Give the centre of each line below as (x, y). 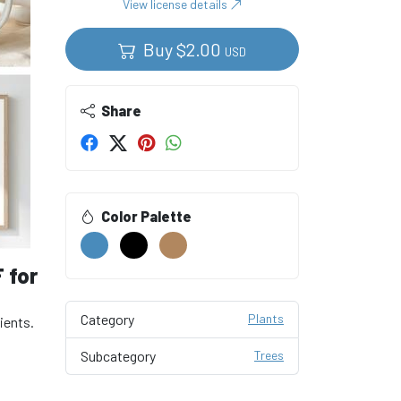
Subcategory (118, 356)
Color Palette (145, 216)
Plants (266, 318)
